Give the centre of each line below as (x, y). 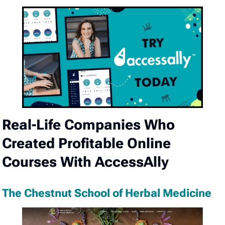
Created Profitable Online (87, 144)
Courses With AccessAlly (86, 162)
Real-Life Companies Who (89, 125)
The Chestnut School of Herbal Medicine (107, 193)
